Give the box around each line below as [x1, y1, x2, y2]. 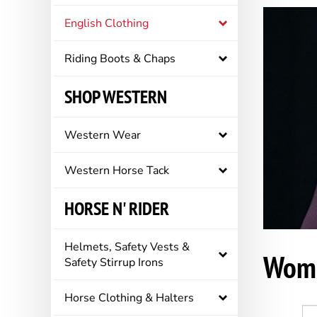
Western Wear [64, 127, 141, 143]
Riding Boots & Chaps [64, 51, 175, 67]
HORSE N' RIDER [64, 197, 169, 220]
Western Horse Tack [64, 163, 169, 178]
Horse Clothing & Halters [64, 290, 194, 306]
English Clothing [64, 16, 149, 31]
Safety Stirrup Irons [64, 255, 163, 270]
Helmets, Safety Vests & [64, 239, 190, 255]
